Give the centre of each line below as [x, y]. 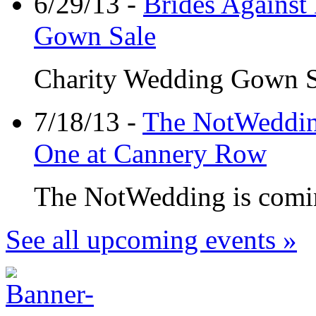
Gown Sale [95, 35]
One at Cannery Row [150, 153]
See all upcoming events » [151, 239]
